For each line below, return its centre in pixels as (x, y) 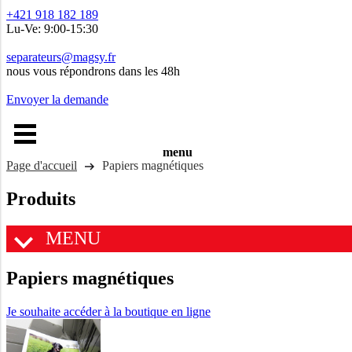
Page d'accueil (42, 165)
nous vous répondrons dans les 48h (93, 71)
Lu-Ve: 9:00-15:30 (52, 29)
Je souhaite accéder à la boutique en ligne (108, 311)
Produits (41, 198)
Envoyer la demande (57, 99)
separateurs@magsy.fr (61, 57)
